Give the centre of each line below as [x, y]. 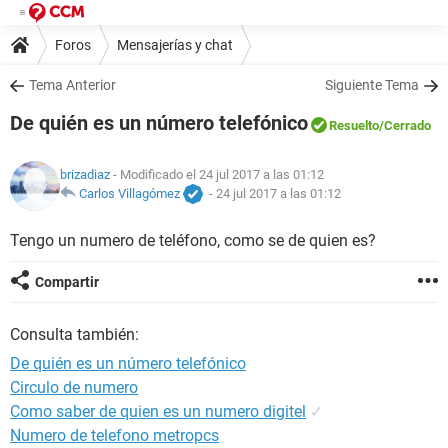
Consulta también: [74, 334]
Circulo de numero [74, 387]
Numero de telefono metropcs [114, 435]
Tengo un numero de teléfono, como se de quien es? [193, 240]
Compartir [67, 282]
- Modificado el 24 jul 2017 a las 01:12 [217, 175]
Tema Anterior [72, 85]
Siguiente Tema [372, 85]
